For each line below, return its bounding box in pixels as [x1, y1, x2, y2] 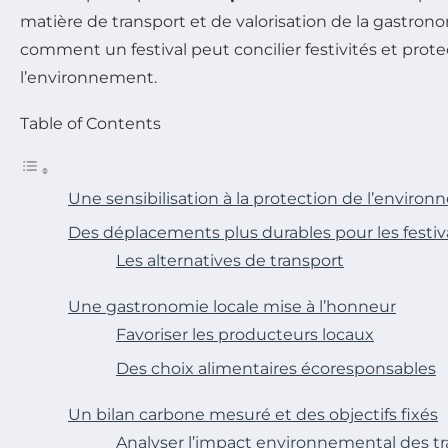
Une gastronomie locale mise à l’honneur [68, 296, 396, 316]
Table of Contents [20, 113, 161, 133]
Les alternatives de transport [116, 250, 344, 270]
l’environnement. [20, 67, 157, 87]
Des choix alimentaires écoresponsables [116, 358, 436, 378]
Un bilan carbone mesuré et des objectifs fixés [68, 404, 438, 424]
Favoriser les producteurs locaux [116, 324, 374, 344]
